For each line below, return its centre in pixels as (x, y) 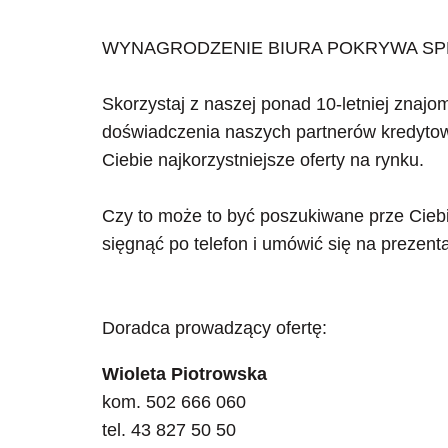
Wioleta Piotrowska (184, 374)
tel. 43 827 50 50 (169, 430)
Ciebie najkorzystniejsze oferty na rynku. (263, 160)
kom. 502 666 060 (174, 402)
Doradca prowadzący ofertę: (214, 328)
